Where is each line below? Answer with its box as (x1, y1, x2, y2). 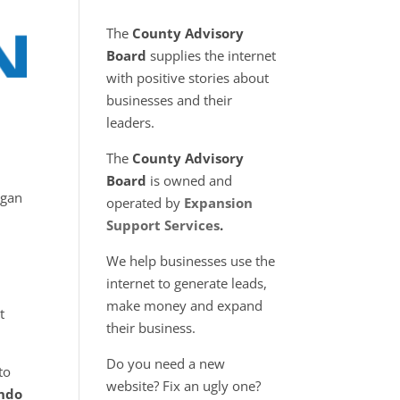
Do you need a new (106, 354, 226, 372)
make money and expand (106, 296, 263, 314)
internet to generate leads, (106, 274, 268, 292)
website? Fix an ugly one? (106, 377, 262, 395)
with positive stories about (106, 69, 270, 87)
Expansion (184, 194, 254, 212)
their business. (106, 319, 196, 337)
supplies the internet (146, 46, 277, 64)
